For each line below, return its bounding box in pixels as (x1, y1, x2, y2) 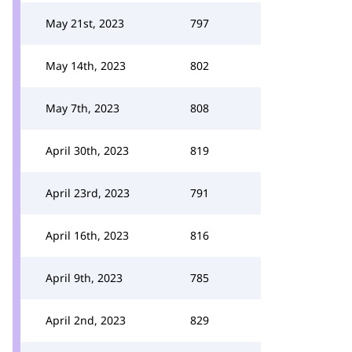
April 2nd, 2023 (46, 313, 126, 328)
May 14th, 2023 (46, 58, 126, 73)
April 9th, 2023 (46, 270, 123, 285)
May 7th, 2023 (46, 101, 119, 115)
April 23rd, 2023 (46, 185, 130, 200)
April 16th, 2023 (46, 228, 129, 243)
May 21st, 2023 (46, 16, 124, 31)
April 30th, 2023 (46, 143, 129, 158)
